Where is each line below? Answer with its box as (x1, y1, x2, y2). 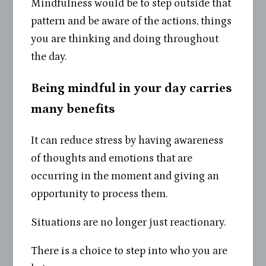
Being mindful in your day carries (31, 81, 232, 96)
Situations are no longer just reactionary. (31, 216, 227, 229)
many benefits (31, 102, 115, 116)
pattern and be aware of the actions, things (31, 14, 232, 27)
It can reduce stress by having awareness (31, 134, 224, 147)
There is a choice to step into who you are (31, 245, 228, 258)
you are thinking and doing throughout (31, 32, 219, 45)
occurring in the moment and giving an (31, 169, 220, 182)
